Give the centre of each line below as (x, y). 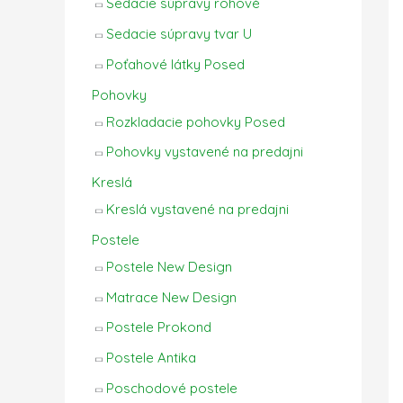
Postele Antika (151, 358)
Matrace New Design (171, 297)
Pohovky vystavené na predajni (205, 152)
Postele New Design (169, 266)
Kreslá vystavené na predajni (197, 210)
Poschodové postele (172, 388)
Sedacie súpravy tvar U (179, 34)
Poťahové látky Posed (175, 64)
